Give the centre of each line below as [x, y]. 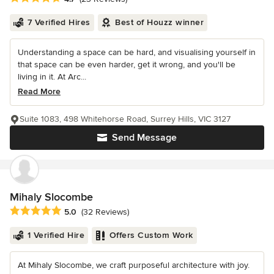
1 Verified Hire [56, 235]
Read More [39, 91]
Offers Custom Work [151, 235]
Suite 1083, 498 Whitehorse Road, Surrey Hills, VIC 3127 [125, 119]
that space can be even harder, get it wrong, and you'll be [127, 64]
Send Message [144, 137]
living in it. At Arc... [52, 76]
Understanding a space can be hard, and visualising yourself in [137, 52]
